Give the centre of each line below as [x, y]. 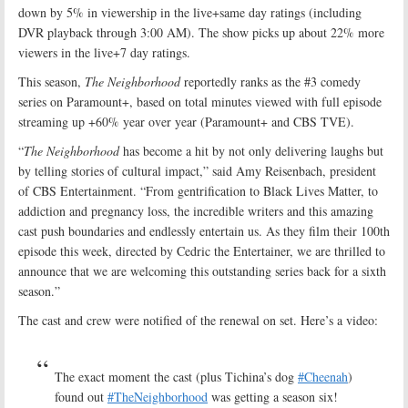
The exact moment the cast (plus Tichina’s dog [176, 376]
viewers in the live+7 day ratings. [104, 52]
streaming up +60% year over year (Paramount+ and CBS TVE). [186, 121]
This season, [51, 81]
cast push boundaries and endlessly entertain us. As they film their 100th [204, 230]
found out [81, 396]
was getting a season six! [273, 396]
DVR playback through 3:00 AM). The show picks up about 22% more [201, 32]
